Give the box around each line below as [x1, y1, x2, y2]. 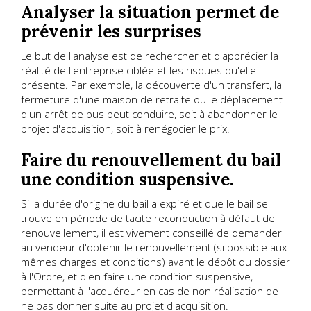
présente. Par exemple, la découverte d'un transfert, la [21, 78, 282, 92]
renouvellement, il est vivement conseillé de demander [21, 226, 282, 240]
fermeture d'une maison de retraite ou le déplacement [21, 92, 283, 107]
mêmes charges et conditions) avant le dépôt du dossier [21, 255, 290, 269]
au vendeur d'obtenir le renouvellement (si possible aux [21, 240, 287, 255]
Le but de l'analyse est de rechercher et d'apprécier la [21, 49, 278, 63]
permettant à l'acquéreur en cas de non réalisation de [21, 284, 278, 299]
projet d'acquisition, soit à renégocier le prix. [21, 121, 230, 136]
